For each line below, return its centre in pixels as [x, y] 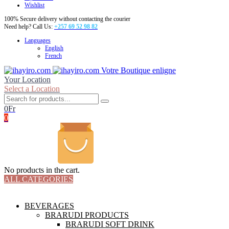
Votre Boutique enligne [139, 70]
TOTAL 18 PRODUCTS [45, 188]
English [54, 48]
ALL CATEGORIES [39, 179]
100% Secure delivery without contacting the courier [67, 19]
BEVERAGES [49, 205]
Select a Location [32, 88]
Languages [38, 40]
